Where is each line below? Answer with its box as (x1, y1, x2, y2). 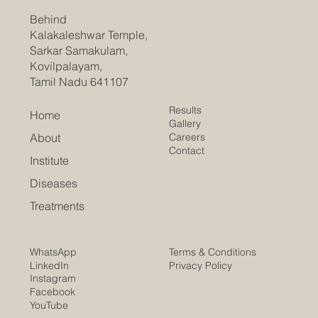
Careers (169, 130, 206, 143)
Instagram (30, 272, 77, 285)
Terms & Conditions (169, 245, 260, 258)
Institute (30, 153, 70, 168)
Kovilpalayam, (29, 58, 102, 73)
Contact (169, 143, 205, 157)
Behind (29, 11, 67, 26)
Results (169, 103, 202, 116)
